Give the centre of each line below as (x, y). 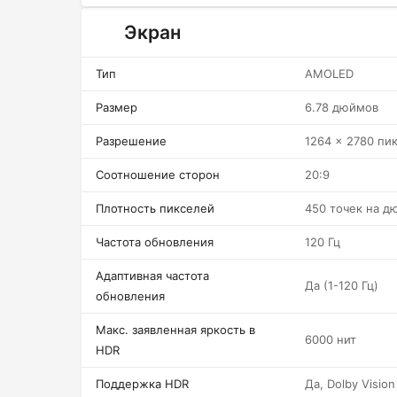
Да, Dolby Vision (350, 384)
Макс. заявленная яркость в (175, 330)
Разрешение (131, 141)
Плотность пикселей (155, 208)
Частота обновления (155, 242)
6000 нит (331, 339)
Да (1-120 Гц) (342, 285)
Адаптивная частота (152, 276)
